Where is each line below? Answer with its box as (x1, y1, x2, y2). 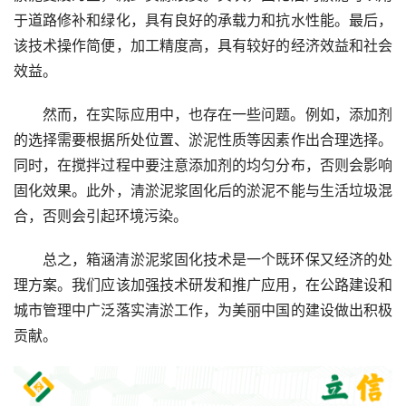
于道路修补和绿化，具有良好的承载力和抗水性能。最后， (14, 9, 392, 31)
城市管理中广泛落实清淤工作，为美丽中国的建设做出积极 (14, 299, 392, 321)
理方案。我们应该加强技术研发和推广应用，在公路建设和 (14, 274, 392, 295)
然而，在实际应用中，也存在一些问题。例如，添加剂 (43, 103, 392, 125)
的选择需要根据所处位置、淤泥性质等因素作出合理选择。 (14, 129, 392, 150)
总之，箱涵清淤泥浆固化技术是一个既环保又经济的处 (43, 248, 392, 270)
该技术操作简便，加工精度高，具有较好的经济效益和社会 (14, 34, 392, 56)
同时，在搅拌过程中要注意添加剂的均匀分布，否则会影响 (14, 154, 392, 176)
